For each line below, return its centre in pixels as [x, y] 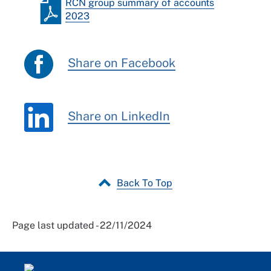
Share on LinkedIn [119, 116]
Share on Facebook [122, 63]
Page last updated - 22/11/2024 [82, 225]
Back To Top [145, 183]
